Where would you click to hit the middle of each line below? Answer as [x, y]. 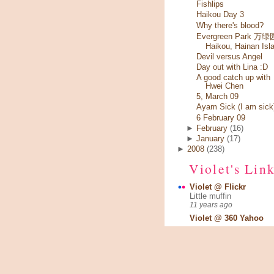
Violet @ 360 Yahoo [227, 219]
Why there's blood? [230, 25]
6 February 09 [220, 118]
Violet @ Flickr [218, 187]
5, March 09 [217, 97]
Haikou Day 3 [220, 15]
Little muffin [210, 197]
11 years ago [211, 205]
